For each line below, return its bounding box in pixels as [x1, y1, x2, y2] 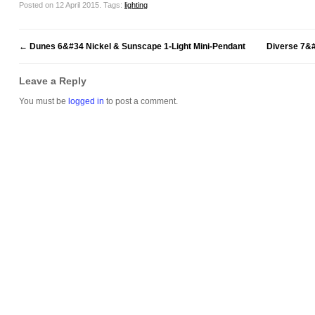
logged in [68, 96, 104, 106]
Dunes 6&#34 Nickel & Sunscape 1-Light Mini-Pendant [27, 41, 245, 51]
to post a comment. [104, 96, 178, 106]
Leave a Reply [19, 75, 86, 86]
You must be [19, 96, 68, 106]
